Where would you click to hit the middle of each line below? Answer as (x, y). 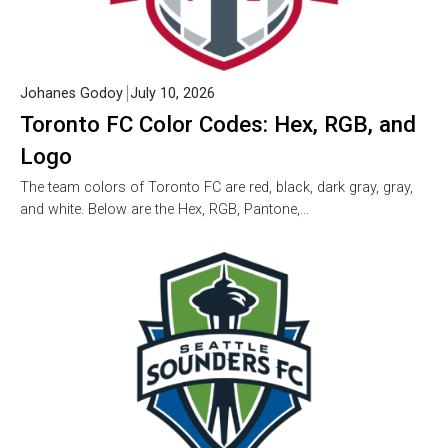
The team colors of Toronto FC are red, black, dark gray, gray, (216, 188)
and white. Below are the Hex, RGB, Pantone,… (164, 210)
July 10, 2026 (172, 94)
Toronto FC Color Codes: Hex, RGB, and (218, 124)
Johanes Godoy (71, 94)
